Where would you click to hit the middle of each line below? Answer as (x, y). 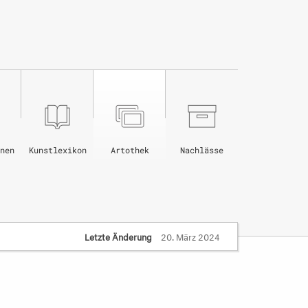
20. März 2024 (189, 236)
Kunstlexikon (57, 150)
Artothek (130, 150)
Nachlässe (202, 150)
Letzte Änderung (118, 236)
